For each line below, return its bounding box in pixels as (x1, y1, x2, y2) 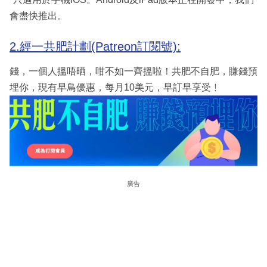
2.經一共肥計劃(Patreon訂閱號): (10, 40, 181, 54)
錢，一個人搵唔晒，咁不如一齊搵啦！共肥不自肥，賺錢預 (10, 66, 257, 76)
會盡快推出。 (10, 11, 67, 21)
